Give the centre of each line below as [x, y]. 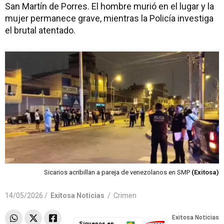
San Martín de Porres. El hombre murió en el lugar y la [109, 6]
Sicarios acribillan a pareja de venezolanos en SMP [118, 172]
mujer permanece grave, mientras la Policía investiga [109, 18]
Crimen [125, 195]
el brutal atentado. [40, 30]
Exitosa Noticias [77, 195]
